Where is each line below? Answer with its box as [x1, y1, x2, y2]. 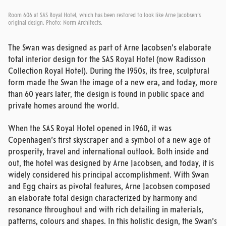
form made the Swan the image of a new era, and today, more [8, 79, 217, 88]
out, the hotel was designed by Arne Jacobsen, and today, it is [8, 159, 214, 168]
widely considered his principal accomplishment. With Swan [8, 171, 209, 180]
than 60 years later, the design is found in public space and [8, 90, 204, 99]
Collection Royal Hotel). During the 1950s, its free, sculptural [8, 67, 209, 76]
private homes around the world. [8, 102, 119, 111]
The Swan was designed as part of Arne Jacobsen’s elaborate [8, 44, 211, 53]
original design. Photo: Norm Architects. [8, 20, 102, 27]
